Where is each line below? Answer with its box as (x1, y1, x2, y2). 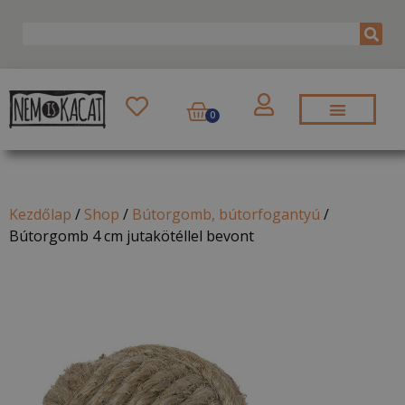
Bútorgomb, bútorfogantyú (132, 204, 320, 225)
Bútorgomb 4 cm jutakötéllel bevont (9, 226, 254, 247)
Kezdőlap (9, 204, 71, 225)
